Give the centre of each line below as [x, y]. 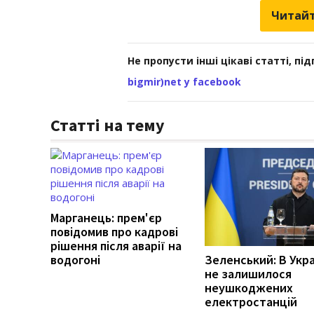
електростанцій [251, 301]
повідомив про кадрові [114, 231]
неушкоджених [249, 287]
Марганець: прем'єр [106, 217]
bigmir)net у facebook [184, 81]
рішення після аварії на [116, 245]
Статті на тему [108, 125]
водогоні [75, 259]
